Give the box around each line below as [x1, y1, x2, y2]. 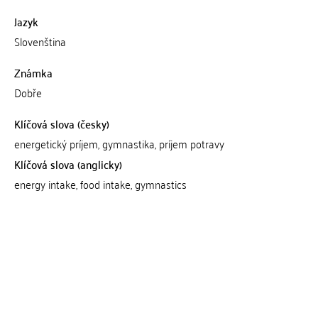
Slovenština [13, 31, 66, 51]
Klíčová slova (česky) [13, 114, 109, 133]
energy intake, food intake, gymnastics [13, 174, 187, 194]
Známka [13, 62, 53, 82]
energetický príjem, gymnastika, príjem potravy [13, 133, 224, 153]
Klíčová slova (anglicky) [13, 154, 122, 174]
